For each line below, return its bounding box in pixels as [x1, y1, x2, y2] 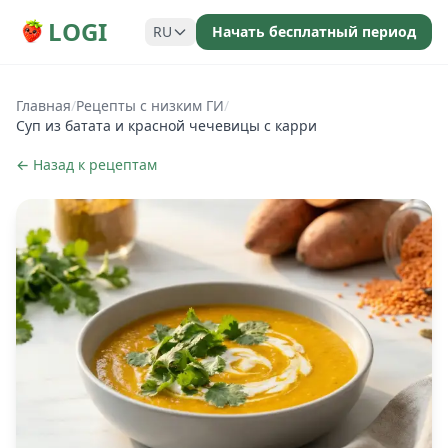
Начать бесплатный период [212, 22, 416, 41]
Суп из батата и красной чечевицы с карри [16, 116, 317, 135]
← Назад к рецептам [16, 155, 157, 174]
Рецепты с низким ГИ [76, 96, 224, 115]
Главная [16, 96, 71, 115]
